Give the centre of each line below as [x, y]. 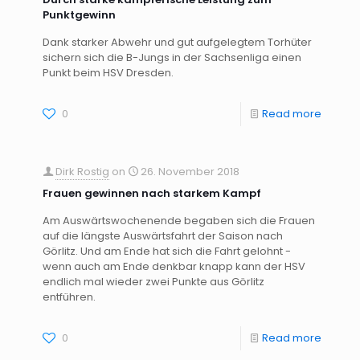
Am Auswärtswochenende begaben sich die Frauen [179, 221]
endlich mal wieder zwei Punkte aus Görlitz [153, 282]
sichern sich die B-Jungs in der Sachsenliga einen [172, 57]
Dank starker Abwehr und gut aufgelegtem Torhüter [177, 42]
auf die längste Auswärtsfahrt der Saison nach [163, 236]
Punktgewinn [79, 15]
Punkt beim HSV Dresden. [108, 73]
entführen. [69, 297]
